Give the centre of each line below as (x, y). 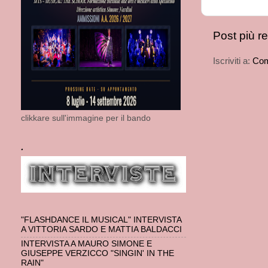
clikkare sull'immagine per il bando (86, 118)
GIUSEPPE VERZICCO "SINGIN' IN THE (98, 254)
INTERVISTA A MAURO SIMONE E (86, 244)
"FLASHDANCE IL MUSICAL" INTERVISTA (101, 220)
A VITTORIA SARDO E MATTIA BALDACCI (101, 230)
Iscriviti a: (233, 61)
